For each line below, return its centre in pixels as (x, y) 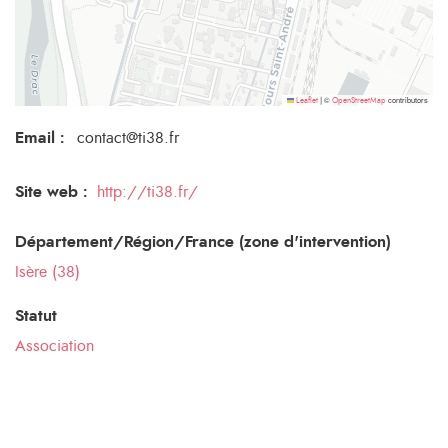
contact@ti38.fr (127, 138)
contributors (407, 99)
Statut (36, 316)
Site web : (51, 192)
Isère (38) (47, 272)
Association (54, 346)
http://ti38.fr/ (147, 192)
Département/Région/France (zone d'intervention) (203, 242)
